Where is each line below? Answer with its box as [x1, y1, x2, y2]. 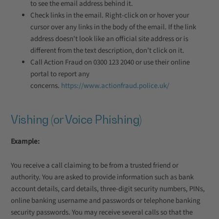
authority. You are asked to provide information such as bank [11, 172, 194, 182]
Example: [11, 136, 40, 147]
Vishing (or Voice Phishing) [11, 113, 142, 126]
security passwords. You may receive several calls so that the [11, 207, 193, 218]
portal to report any [30, 69, 89, 79]
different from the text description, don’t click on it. [30, 45, 184, 56]
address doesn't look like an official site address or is [30, 34, 188, 44]
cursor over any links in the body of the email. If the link [30, 22, 196, 32]
